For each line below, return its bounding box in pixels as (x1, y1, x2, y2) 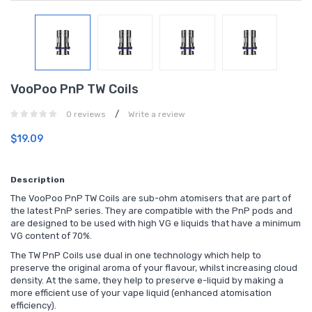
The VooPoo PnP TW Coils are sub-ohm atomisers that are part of (10, 192, 291, 203)
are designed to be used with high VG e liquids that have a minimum (10, 217, 301, 228)
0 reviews (66, 109, 106, 119)
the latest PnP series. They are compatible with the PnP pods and (10, 205, 292, 216)
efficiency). (10, 299, 56, 311)
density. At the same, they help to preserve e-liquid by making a (10, 274, 283, 286)
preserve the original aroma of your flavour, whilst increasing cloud (10, 262, 297, 273)
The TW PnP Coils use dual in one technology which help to (10, 249, 261, 260)
